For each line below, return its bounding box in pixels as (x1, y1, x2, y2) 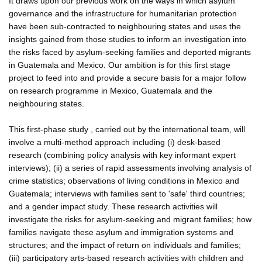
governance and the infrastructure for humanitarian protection (9, 8, 237, 18)
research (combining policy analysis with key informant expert (9, 150, 236, 160)
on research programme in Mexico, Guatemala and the (9, 85, 212, 95)
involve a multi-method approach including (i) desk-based (9, 137, 220, 147)
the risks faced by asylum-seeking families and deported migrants (9, 47, 251, 57)
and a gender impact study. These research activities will (9, 201, 218, 211)
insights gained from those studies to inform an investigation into (9, 34, 246, 44)
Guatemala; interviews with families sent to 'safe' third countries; (9, 188, 245, 198)
